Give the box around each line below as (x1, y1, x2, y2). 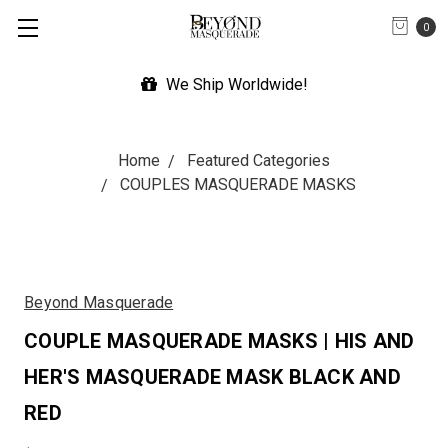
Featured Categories (187, 151, 330, 170)
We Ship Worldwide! (161, 75, 308, 94)
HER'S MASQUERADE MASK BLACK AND (24, 365, 401, 389)
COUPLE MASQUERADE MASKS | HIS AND (24, 329, 415, 353)
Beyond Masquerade (24, 293, 174, 312)
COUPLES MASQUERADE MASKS (119, 175, 356, 194)
